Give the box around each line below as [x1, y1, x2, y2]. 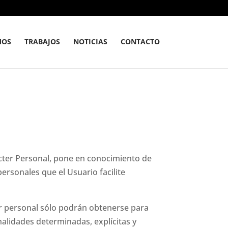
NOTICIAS [73, 37, 107, 46]
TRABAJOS [24, 37, 60, 46]
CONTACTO [120, 37, 160, 46]
